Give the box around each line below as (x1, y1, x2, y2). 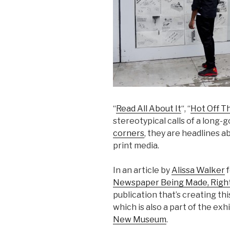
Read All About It (116, 103, 181, 113)
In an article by (113, 165, 171, 175)
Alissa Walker (171, 165, 225, 175)
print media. (113, 140, 159, 150)
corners (113, 128, 144, 138)
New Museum (113, 214, 166, 224)
